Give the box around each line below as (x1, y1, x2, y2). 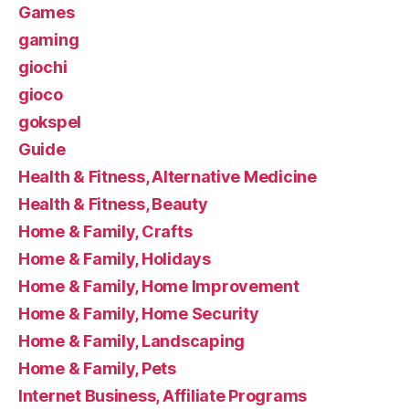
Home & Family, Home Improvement (18, 277, 299, 297)
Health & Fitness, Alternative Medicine (18, 167, 317, 187)
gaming (18, 30, 79, 50)
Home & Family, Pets (18, 359, 176, 379)
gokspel (18, 112, 82, 132)
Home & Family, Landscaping (18, 331, 245, 351)
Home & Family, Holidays (18, 249, 211, 269)
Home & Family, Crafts (18, 222, 193, 242)
